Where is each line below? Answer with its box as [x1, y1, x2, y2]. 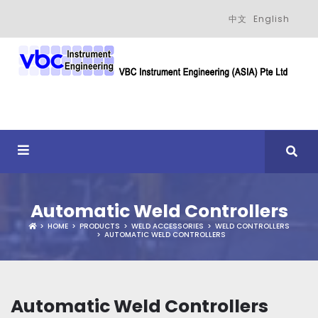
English [253, 13, 290, 25]
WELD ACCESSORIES [131, 221, 204, 231]
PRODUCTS [79, 221, 120, 231]
